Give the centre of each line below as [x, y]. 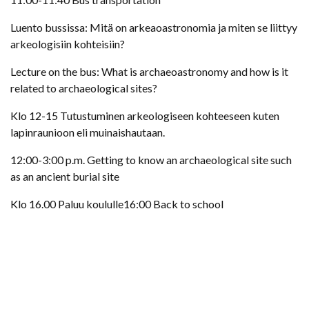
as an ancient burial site [65, 176]
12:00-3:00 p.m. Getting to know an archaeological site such [151, 159]
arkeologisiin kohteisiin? [68, 43]
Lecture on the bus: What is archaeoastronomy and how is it [149, 71]
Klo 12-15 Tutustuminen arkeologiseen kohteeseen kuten [145, 115]
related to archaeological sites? [84, 88]
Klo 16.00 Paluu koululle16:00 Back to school [117, 203]
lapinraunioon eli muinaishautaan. [88, 132]
